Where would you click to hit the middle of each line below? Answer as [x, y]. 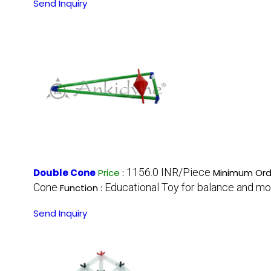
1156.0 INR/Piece [168, 172]
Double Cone [64, 173]
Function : [82, 188]
